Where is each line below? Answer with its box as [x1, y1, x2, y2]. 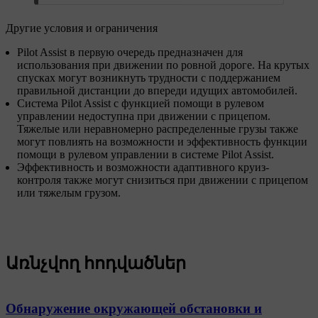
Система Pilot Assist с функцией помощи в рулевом [17, 97, 264, 110]
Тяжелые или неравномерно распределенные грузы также [17, 123, 298, 136]
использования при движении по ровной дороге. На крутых [17, 59, 309, 72]
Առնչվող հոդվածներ [6, 254, 186, 273]
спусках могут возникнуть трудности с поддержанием [17, 72, 280, 84]
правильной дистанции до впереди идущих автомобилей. [17, 84, 297, 97]
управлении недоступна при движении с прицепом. [17, 110, 270, 123]
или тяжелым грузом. [17, 187, 121, 199]
